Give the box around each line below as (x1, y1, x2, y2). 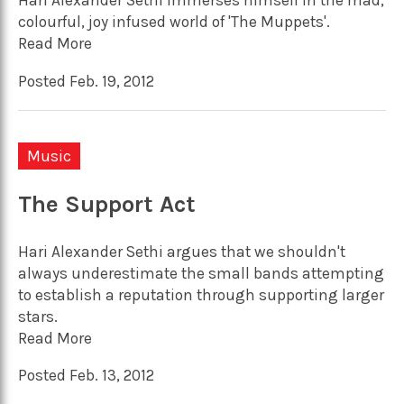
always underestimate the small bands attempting (18, 263, 384, 282)
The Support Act (18, 190, 196, 219)
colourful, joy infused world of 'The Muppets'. (18, 13, 330, 32)
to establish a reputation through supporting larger (18, 285, 384, 304)
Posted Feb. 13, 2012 (18, 366, 154, 385)
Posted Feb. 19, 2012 (18, 71, 154, 90)
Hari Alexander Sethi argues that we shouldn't (18, 242, 345, 261)
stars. (18, 307, 58, 326)
